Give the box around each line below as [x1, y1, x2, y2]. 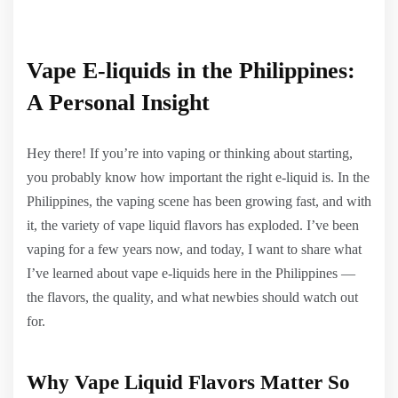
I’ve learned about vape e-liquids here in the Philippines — [27, 266, 355, 281]
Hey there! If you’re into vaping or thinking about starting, [27, 146, 353, 161]
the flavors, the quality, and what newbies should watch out [27, 290, 358, 305]
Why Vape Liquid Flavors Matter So [27, 371, 350, 394]
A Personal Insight [27, 90, 210, 115]
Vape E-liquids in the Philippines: [27, 58, 355, 84]
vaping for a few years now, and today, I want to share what [27, 242, 362, 257]
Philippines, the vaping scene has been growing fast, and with [27, 194, 371, 209]
